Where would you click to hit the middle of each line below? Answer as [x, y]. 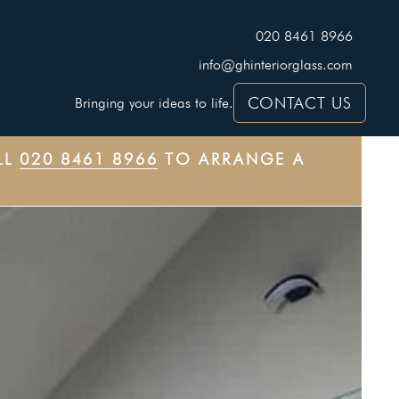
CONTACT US [299, 103]
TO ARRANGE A [232, 159]
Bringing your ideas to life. [154, 102]
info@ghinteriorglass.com [275, 65]
